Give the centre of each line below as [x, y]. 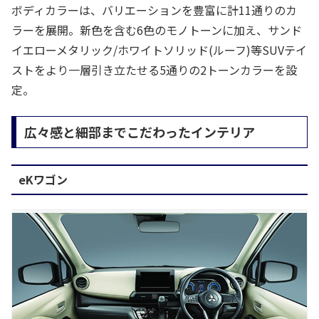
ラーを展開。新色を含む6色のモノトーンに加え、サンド [157, 30]
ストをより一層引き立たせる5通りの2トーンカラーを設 [154, 70]
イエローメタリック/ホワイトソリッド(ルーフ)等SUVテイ [159, 50]
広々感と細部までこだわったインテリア [139, 132]
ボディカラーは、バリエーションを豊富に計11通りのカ [154, 10]
